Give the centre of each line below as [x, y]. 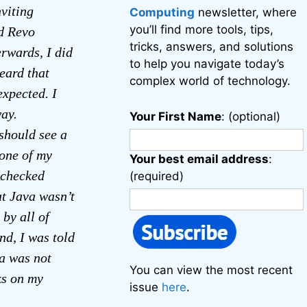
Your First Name [176, 116]
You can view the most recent [211, 270]
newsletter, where [246, 12]
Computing [162, 12]
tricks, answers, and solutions [212, 47]
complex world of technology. [210, 81]
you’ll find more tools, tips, [202, 29]
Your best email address [199, 159]
